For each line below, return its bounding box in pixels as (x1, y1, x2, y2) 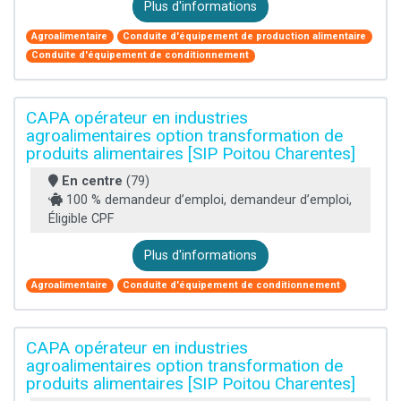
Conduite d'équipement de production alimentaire (123, 30, 367, 43)
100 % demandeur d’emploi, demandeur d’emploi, (63, 192, 352, 209)
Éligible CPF (48, 211, 114, 227)
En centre (62, 174, 123, 190)
